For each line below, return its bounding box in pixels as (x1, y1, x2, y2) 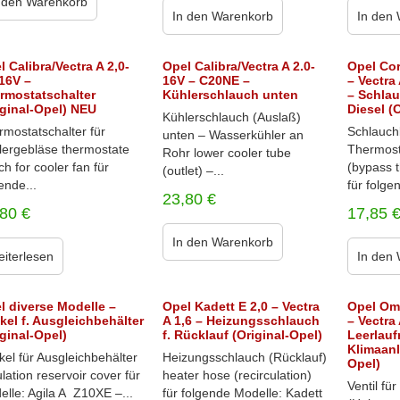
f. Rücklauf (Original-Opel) (162, 328, 322, 342)
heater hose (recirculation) (162, 368, 312, 382)
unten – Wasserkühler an (162, 128, 304, 142)
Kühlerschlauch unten (162, 87, 298, 102)
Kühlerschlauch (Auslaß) (162, 110, 301, 124)
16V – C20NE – (162, 73, 250, 87)
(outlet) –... (162, 163, 224, 178)
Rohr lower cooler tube (162, 146, 291, 160)
